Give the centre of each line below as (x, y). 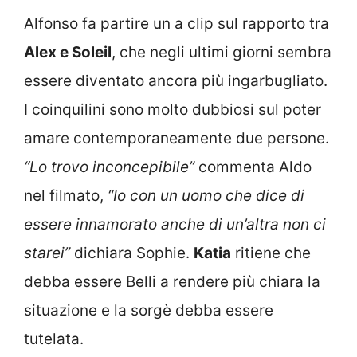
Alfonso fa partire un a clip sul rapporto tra (177, 24)
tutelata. (54, 339)
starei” (47, 253)
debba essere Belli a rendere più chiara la (172, 282)
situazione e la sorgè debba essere (149, 311)
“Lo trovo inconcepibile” (109, 167)
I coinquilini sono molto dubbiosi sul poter (173, 110)
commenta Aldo (253, 167)
